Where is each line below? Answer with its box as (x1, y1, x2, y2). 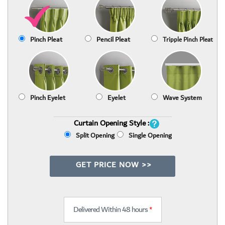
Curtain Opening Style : (74, 116, 149, 130)
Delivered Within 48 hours (73, 202, 149, 216)
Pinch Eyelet (30, 92, 65, 103)
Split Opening (75, 130, 115, 141)
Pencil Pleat (96, 34, 130, 45)
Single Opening (128, 130, 172, 141)
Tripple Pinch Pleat (163, 34, 213, 45)
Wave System (163, 92, 202, 103)
